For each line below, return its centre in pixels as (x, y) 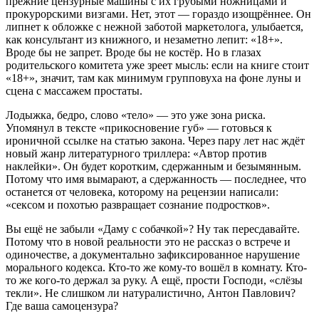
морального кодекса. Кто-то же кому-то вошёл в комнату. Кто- (156, 267)
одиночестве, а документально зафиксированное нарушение (153, 255)
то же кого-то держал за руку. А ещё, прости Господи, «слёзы (154, 280)
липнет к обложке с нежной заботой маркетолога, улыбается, (155, 27)
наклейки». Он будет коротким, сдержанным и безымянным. (153, 166)
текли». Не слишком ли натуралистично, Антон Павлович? (151, 293)
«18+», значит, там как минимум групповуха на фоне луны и (153, 78)
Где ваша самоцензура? (62, 306)
